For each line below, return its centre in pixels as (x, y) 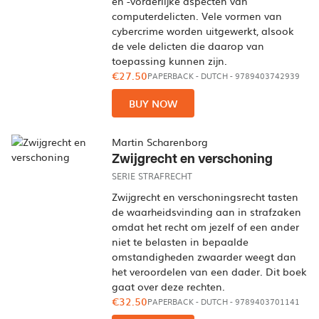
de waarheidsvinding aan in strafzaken (207, 211)
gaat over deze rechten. (169, 286)
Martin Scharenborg (160, 142)
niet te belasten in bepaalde (181, 241)
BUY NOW (153, 103)
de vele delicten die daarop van (188, 46)
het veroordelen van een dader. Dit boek (210, 271)
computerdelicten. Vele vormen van (197, 16)
